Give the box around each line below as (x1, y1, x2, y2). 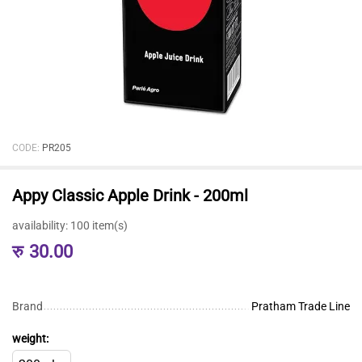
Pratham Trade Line (251, 299, 350, 313)
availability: (12, 218, 68, 232)
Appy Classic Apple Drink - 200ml (12, 185, 248, 205)
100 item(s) (70, 218, 128, 232)
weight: (12, 331, 48, 345)
